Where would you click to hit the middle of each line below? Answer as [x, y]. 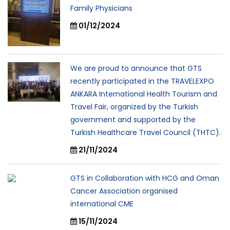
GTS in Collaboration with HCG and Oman [145, 178]
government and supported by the [133, 120]
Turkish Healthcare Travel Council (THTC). [146, 133]
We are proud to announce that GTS [136, 69]
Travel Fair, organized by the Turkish [134, 107]
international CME [102, 204]
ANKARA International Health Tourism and [144, 94]
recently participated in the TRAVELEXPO [142, 81]
